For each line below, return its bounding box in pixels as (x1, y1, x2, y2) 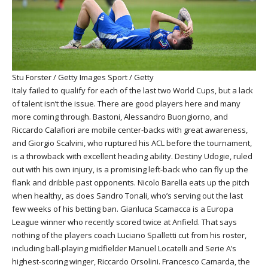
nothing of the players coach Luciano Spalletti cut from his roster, (12, 229, 246, 240)
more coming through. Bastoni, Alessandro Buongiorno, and (12, 111, 228, 122)
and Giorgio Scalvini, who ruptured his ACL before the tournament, (12, 137, 252, 148)
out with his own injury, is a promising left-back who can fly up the (12, 163, 248, 175)
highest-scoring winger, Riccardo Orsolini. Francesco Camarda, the (12, 255, 250, 267)
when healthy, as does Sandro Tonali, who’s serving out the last (12, 190, 243, 201)
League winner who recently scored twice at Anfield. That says (12, 216, 237, 227)
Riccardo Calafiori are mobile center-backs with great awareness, (12, 124, 248, 135)
